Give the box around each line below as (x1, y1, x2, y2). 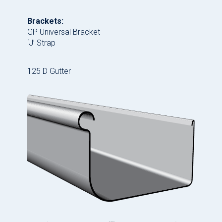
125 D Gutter (27, 66, 71, 76)
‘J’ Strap (27, 38, 55, 48)
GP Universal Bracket (27, 27, 100, 37)
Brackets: (27, 16, 63, 26)
